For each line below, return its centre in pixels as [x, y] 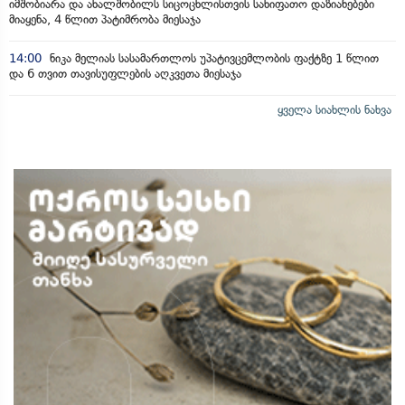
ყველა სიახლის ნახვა [334, 109]
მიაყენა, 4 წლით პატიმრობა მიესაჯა [105, 19]
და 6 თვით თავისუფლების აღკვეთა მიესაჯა [125, 73]
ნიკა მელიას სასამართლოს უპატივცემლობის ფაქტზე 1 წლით [212, 58]
